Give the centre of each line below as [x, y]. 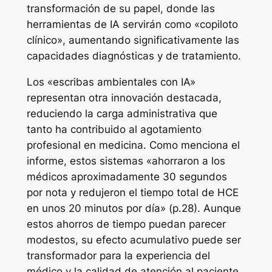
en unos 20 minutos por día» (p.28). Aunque [134, 208]
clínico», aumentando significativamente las [133, 40]
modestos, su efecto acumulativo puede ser [134, 240]
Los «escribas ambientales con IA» [111, 82]
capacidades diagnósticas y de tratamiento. [134, 56]
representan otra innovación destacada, [124, 97]
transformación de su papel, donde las [121, 8]
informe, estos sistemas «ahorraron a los [126, 161]
